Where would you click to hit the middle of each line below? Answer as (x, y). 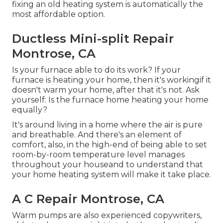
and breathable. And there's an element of (97, 135)
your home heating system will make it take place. (111, 175)
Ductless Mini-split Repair (93, 39)
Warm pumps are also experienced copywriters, (107, 216)
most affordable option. (58, 14)
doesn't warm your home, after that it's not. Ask (106, 90)
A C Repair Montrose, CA (88, 199)
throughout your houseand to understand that (108, 165)
